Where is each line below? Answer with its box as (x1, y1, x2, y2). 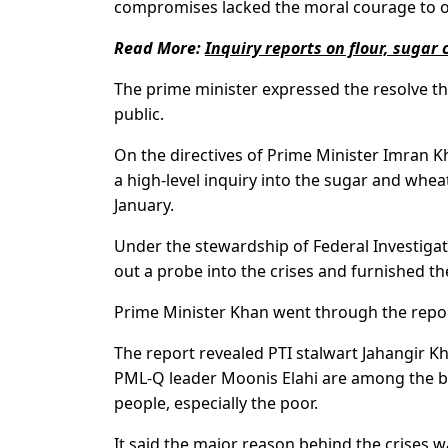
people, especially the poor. (114, 392, 318, 415)
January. (114, 194, 174, 217)
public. (114, 103, 164, 126)
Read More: (114, 37, 205, 60)
